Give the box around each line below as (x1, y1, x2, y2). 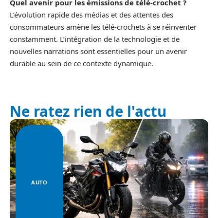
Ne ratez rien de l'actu (10, 101, 166, 121)
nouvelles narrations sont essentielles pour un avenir (10, 46, 187, 56)
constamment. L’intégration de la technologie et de (10, 34, 180, 44)
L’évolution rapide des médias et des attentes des (10, 9, 173, 19)
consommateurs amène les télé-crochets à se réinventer (10, 21, 197, 32)
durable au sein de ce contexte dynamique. (10, 58, 153, 68)
